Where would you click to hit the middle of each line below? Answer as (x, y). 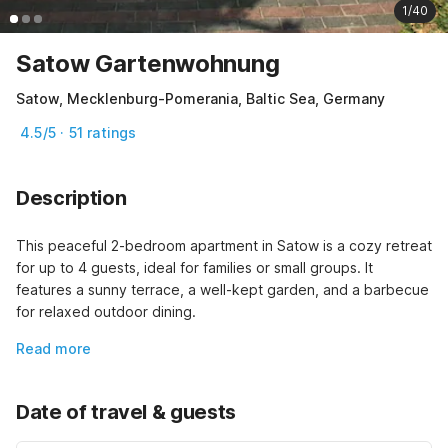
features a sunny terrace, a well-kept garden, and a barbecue (222, 289)
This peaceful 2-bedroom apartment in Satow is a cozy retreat (224, 245)
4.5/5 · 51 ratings (78, 132)
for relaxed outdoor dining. (106, 311)
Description (71, 197)
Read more (53, 348)
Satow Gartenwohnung (148, 63)
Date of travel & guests (126, 411)
